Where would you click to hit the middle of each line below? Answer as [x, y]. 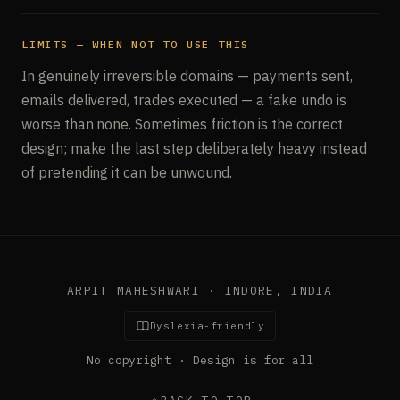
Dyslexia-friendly [207, 326]
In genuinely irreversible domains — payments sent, [187, 76]
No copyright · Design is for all [200, 361]
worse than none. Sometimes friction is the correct [182, 125]
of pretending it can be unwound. [127, 173]
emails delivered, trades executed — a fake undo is [184, 100]
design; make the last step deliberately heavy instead [194, 149]
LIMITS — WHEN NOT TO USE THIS [136, 45]
